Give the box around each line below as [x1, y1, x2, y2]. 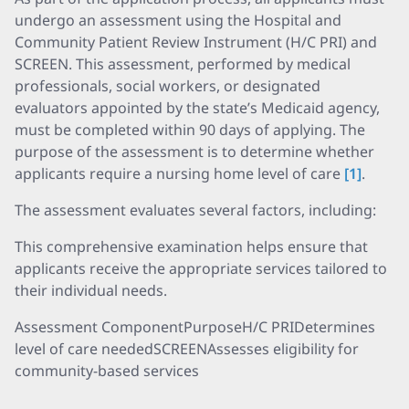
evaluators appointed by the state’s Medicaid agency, [15, 98, 380, 118]
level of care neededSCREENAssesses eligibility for [15, 339, 359, 359]
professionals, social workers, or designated [15, 76, 320, 96]
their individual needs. [15, 280, 167, 300]
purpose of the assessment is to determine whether [15, 142, 374, 162]
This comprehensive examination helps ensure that [15, 236, 368, 257]
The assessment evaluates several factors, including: [15, 200, 376, 220]
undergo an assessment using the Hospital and [15, 10, 341, 30]
